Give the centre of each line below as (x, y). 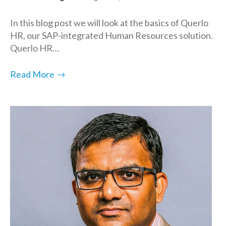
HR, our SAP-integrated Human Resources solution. (111, 35)
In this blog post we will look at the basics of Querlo (109, 22)
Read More (32, 74)
